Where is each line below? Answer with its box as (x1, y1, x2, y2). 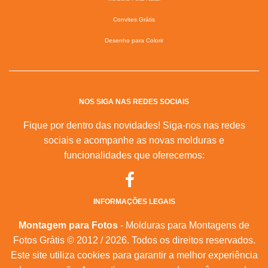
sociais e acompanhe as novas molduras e (44, 135, 224, 146)
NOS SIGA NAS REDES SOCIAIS (79, 98, 189, 106)
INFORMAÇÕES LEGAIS (93, 197, 175, 206)
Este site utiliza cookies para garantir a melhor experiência (10, 250, 258, 261)
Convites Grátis (113, 16, 155, 23)
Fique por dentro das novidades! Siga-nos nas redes (23, 120, 245, 131)
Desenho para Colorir (105, 37, 163, 44)
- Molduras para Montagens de (118, 220, 249, 231)
